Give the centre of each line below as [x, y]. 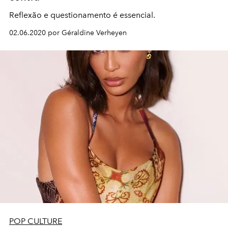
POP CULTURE [36, 221]
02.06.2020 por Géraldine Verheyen [68, 33]
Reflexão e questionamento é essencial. [82, 15]
